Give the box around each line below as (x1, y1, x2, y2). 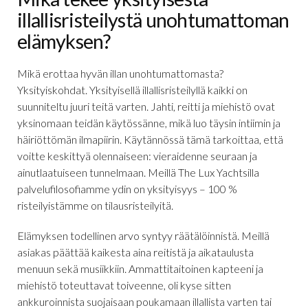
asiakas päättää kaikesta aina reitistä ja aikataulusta (17, 245, 254, 258)
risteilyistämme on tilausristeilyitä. (17, 198, 173, 212)
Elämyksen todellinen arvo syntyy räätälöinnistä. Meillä (17, 228, 269, 242)
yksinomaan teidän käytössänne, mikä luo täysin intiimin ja (17, 115, 280, 129)
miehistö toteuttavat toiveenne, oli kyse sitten (17, 278, 231, 291)
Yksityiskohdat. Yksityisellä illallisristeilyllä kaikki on (17, 82, 247, 96)
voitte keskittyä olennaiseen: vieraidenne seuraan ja (17, 148, 257, 162)
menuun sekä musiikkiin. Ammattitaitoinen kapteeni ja (17, 261, 263, 275)
